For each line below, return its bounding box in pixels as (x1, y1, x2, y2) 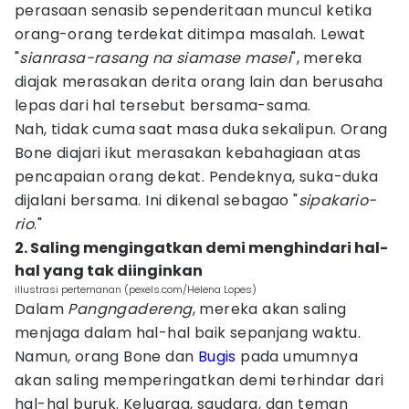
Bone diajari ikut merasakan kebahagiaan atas (15, 142, 362, 163)
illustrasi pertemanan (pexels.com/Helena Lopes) (15, 282, 257, 297)
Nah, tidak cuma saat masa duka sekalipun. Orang (15, 119, 388, 140)
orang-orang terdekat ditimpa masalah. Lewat (15, 24, 366, 45)
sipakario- (298, 190, 377, 211)
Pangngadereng (68, 299, 193, 320)
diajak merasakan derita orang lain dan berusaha (15, 71, 383, 92)
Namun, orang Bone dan (15, 346, 198, 367)
